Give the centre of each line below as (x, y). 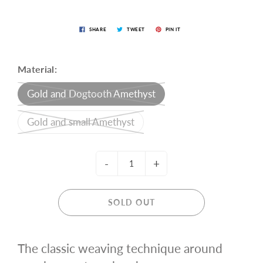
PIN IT (173, 29)
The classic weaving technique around (120, 248)
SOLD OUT (131, 202)
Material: (37, 69)
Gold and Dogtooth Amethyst (91, 94)
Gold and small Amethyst (81, 122)
